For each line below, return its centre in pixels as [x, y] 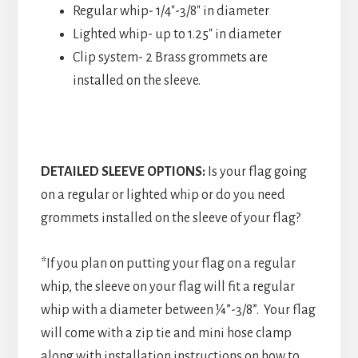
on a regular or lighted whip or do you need [163, 195]
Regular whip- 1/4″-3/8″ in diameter [171, 11]
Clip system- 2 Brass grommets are [170, 57]
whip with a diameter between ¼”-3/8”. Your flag [178, 310]
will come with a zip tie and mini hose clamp [166, 333]
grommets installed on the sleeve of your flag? [170, 218]
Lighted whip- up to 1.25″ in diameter [177, 34]
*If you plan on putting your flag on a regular [168, 263]
